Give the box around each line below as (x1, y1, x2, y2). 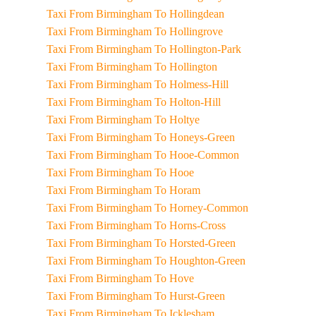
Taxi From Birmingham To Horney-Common (154, 202, 248, 214)
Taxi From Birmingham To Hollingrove (154, 25, 223, 37)
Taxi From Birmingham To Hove (154, 272, 194, 284)
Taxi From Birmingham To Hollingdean (154, 8, 224, 20)
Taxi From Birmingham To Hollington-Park (154, 43, 241, 55)
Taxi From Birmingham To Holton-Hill (154, 96, 221, 108)
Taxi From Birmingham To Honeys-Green (154, 131, 235, 143)
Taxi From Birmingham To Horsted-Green (154, 237, 236, 249)
